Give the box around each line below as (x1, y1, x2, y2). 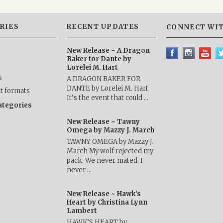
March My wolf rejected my (67, 147, 153, 155)
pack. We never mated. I (67, 156, 143, 165)
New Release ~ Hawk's (67, 190, 141, 198)
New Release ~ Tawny (67, 117, 140, 126)
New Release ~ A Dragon (67, 46, 150, 55)
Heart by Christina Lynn (67, 198, 147, 207)
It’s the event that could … (67, 94, 148, 102)
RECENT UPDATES (67, 22, 139, 31)
